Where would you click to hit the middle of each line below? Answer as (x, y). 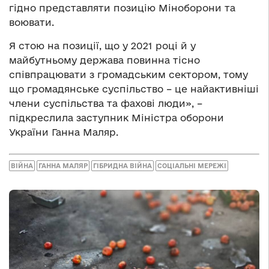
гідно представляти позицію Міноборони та (122, 8)
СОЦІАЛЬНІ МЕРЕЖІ (192, 165)
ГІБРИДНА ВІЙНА (122, 165)
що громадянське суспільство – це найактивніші (134, 89)
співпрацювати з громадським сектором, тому (128, 75)
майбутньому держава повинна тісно (104, 60)
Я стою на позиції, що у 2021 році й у (102, 46)
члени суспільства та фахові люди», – (106, 104)
